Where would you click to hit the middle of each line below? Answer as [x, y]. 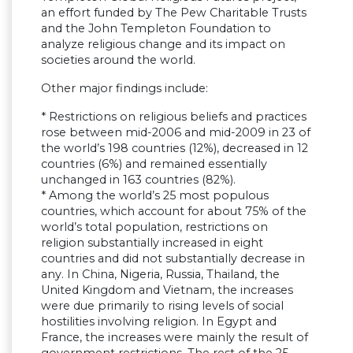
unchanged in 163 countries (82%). [138, 180]
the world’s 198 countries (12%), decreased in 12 [175, 149]
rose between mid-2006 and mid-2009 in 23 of [176, 133]
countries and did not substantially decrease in [173, 259]
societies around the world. [118, 60]
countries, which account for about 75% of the [174, 212]
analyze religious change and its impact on [163, 45]
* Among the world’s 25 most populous [155, 196]
